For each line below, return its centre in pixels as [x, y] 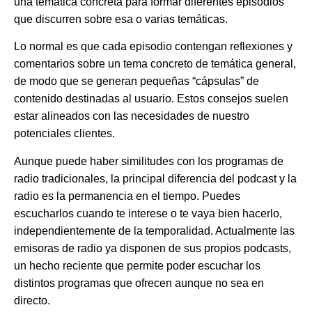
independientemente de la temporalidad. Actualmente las [154, 231]
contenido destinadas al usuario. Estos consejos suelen [151, 99]
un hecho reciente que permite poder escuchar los [137, 265]
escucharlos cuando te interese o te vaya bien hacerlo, [148, 213]
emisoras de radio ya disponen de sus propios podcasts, [153, 248]
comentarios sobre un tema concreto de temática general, [155, 64]
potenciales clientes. [64, 134]
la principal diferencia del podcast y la [204, 178]
